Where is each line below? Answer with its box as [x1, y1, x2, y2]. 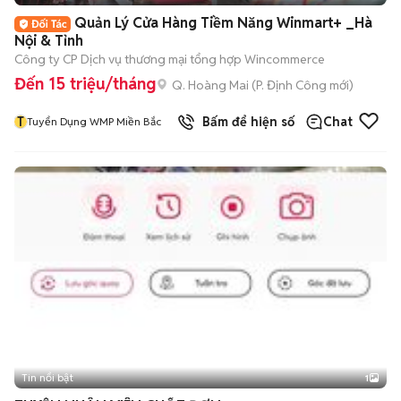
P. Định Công [256, 76, 327, 93]
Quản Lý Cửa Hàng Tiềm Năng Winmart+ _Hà [74, 13, 372, 32]
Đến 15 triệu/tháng [14, 73, 156, 94]
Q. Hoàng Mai [172, 76, 249, 93]
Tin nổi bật [21, 371, 73, 384]
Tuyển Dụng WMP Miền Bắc [27, 115, 161, 128]
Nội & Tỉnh [14, 31, 83, 50]
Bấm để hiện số [195, 114, 294, 130]
